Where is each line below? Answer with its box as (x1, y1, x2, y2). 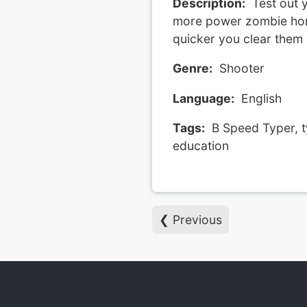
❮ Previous (158, 212, 222, 227)
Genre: (172, 61, 212, 76)
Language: (172, 90, 234, 106)
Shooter (219, 61, 265, 76)
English (241, 90, 282, 106)
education (172, 138, 229, 153)
